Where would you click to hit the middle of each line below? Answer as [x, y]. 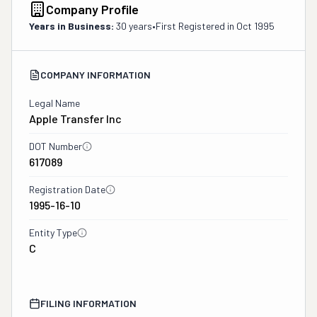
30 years [134, 26]
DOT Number [56, 146]
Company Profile [92, 9]
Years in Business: [71, 26]
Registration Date [67, 189]
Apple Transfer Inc [75, 119]
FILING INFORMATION [88, 303]
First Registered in [196, 26]
